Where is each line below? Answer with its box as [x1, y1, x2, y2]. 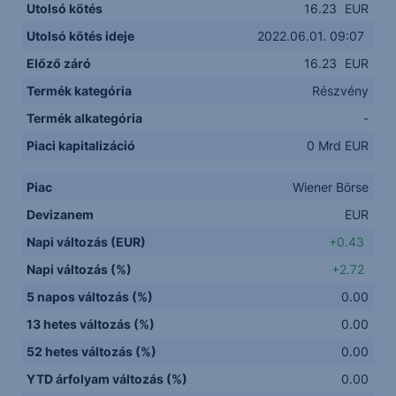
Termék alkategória [27, 110, 143, 126]
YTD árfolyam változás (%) [27, 370, 188, 386]
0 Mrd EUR [307, 137, 369, 153]
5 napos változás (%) [27, 288, 154, 304]
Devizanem [27, 206, 95, 222]
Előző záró [27, 55, 92, 71]
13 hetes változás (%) [27, 316, 156, 331]
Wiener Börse [293, 179, 369, 194]
